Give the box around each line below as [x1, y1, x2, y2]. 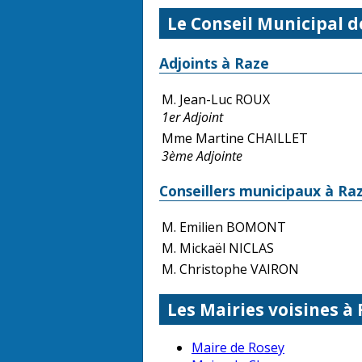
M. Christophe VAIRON [162, 259, 299, 278]
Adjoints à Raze [159, 53, 269, 74]
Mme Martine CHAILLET [162, 128, 308, 147]
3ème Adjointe [162, 146, 242, 165]
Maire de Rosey [192, 339, 284, 357]
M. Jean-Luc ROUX [162, 90, 270, 108]
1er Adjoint [162, 107, 223, 126]
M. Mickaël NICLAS [162, 238, 274, 257]
